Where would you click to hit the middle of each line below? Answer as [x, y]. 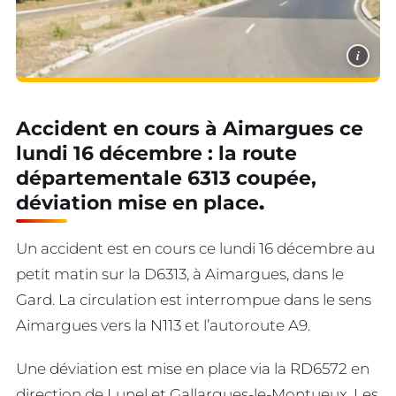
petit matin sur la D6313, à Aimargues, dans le [180, 274]
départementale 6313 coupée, [166, 179]
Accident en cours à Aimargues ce [190, 129]
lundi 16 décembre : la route [156, 154]
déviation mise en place [137, 203]
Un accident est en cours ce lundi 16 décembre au [195, 249]
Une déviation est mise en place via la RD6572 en [193, 368]
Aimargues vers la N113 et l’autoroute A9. [163, 326]
